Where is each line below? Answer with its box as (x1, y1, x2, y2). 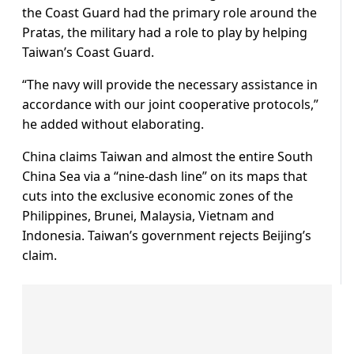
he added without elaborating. (22, 115, 204, 133)
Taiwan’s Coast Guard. (22, 43, 154, 61)
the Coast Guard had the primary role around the (22, 3, 317, 21)
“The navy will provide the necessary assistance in (22, 75, 318, 93)
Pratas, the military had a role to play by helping (22, 23, 307, 41)
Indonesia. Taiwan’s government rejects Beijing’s (22, 226, 311, 244)
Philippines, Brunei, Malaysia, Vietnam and (22, 206, 274, 224)
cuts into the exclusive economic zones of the (22, 186, 293, 205)
